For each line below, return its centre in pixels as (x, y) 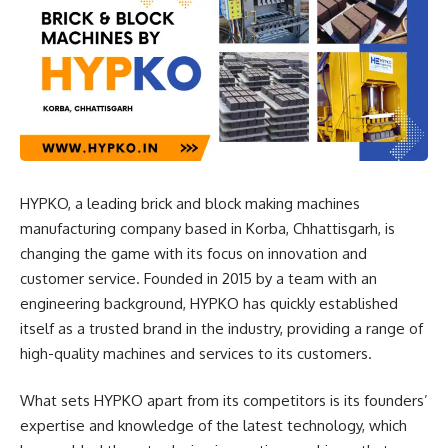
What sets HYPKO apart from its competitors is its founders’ (224, 400)
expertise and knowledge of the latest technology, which (213, 425)
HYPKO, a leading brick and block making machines (190, 203)
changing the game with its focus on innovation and (193, 253)
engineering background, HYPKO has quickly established (209, 303)
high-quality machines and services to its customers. (196, 353)
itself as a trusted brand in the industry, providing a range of (221, 328)
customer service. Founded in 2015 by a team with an (198, 278)
